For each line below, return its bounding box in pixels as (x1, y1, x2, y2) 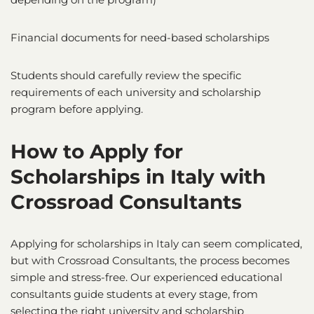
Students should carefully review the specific (11, 68, 241, 82)
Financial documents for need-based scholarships (11, 30, 269, 44)
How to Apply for (11, 139, 183, 163)
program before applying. (11, 102, 143, 116)
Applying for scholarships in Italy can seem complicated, (11, 236, 302, 250)
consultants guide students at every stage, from (11, 287, 258, 301)
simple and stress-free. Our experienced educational (11, 270, 282, 284)
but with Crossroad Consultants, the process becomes (11, 253, 289, 267)
